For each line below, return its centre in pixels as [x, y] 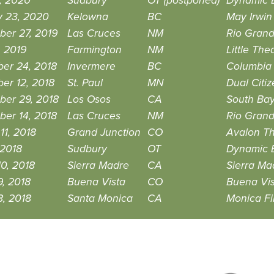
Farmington [94, 50]
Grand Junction [104, 132]
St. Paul [85, 83]
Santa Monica [100, 198]
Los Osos [89, 99]
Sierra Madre [98, 165]
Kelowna [87, 17]
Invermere [91, 66]
